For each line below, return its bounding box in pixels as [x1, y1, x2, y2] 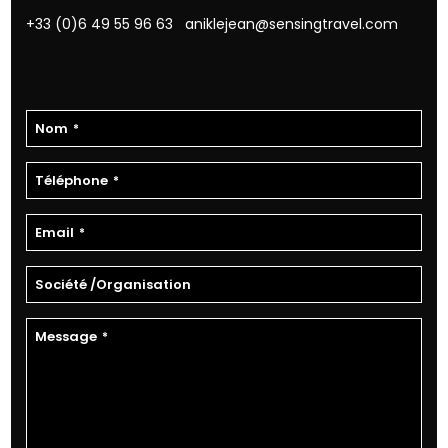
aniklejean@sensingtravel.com [185, 14, 399, 35]
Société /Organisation [35, 274, 192, 294]
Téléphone [35, 170, 109, 190]
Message [35, 326, 98, 346]
